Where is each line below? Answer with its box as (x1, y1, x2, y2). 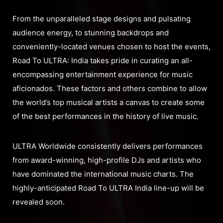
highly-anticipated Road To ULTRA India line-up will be (12, 183, 204, 193)
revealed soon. (12, 197, 65, 207)
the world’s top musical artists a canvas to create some (12, 97, 205, 107)
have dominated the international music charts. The (12, 169, 194, 179)
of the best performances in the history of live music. (12, 111, 199, 121)
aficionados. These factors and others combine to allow (12, 83, 207, 93)
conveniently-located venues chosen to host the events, (12, 41, 211, 51)
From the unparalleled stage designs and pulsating (12, 13, 191, 23)
